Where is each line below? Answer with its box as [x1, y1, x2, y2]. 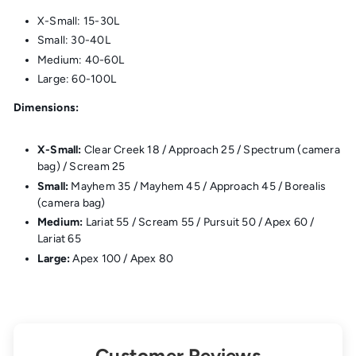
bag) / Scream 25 [37, 160, 126, 173]
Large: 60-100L [37, 72, 116, 86]
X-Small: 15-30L [37, 14, 120, 28]
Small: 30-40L [37, 33, 110, 47]
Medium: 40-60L [37, 52, 124, 67]
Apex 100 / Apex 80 [70, 251, 174, 265]
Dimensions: [14, 101, 79, 114]
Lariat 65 [37, 232, 81, 246]
